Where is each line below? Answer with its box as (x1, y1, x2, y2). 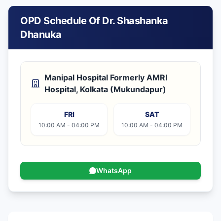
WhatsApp (96, 166, 132, 175)
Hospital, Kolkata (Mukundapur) (44, 84, 166, 94)
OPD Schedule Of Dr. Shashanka (20, 15, 168, 27)
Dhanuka (20, 29, 62, 40)
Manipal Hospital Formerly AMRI (44, 73, 167, 82)
